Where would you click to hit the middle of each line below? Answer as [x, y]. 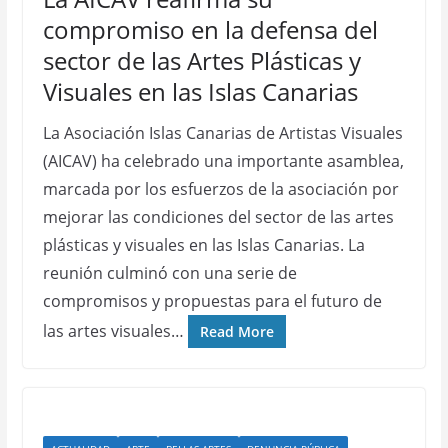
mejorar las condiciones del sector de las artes [218, 217]
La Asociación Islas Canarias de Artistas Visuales [222, 133]
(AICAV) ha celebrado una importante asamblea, [223, 161]
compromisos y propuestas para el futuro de [212, 301]
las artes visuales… [113, 331]
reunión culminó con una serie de [169, 273]
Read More [236, 331]
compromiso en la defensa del [210, 29]
